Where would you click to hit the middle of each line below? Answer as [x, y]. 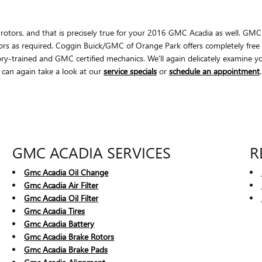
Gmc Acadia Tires [55, 211]
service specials [130, 71]
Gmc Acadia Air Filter [61, 185]
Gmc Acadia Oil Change [66, 172]
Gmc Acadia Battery [59, 223]
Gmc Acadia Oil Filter [61, 198]
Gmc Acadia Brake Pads [66, 249]
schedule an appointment [214, 71]
